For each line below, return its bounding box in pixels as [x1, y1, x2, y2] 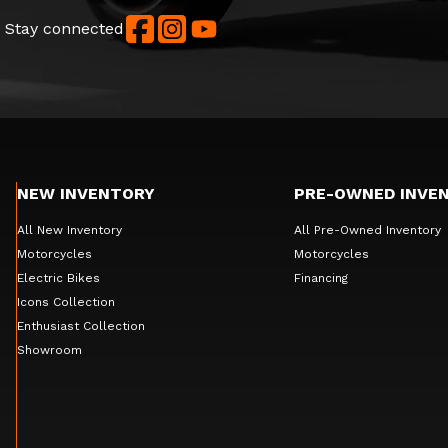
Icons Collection [16, 294, 115, 309]
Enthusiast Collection [16, 318, 145, 333]
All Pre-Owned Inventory [293, 222, 441, 237]
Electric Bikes [16, 270, 100, 285]
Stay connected [5, 18, 124, 38]
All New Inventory [16, 222, 122, 237]
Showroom [16, 342, 82, 357]
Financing [293, 270, 348, 285]
